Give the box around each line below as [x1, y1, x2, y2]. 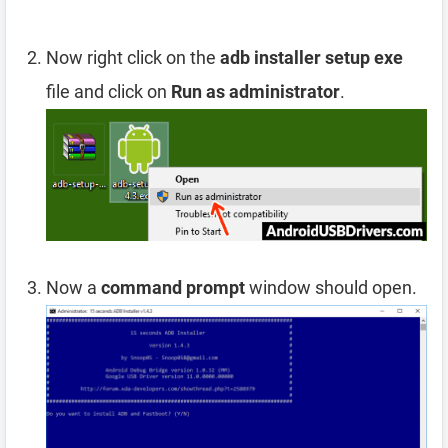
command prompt [101, 277, 245, 299]
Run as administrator [171, 81, 340, 103]
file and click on [46, 81, 171, 103]
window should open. [245, 277, 417, 299]
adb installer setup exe [220, 47, 403, 69]
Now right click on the [46, 47, 220, 69]
